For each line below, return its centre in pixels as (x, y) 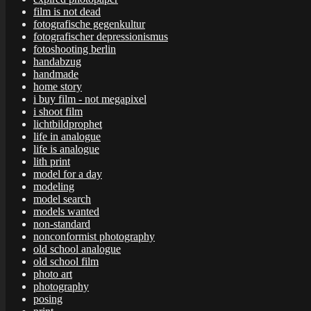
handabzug (57, 61)
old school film (66, 261)
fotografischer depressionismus (101, 36)
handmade (56, 74)
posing (48, 299)
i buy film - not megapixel (90, 99)
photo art (53, 274)
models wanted (66, 211)
